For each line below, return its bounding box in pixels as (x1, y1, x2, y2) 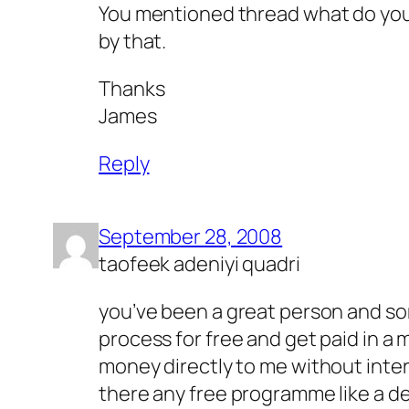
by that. (99, 26, 167, 55)
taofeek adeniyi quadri (99, 249, 300, 278)
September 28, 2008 (99, 222, 283, 250)
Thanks (99, 74, 165, 102)
